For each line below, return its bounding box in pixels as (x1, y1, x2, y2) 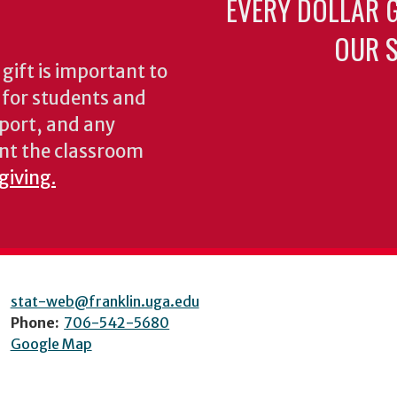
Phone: (10, 314, 59, 331)
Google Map (10, 335, 92, 353)
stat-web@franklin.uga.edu (10, 292, 199, 310)
